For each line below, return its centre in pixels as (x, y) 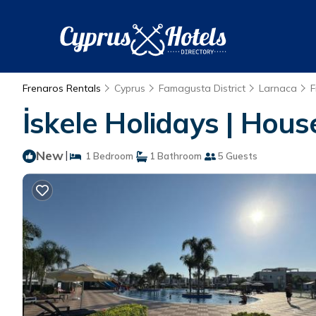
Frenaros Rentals (63, 88)
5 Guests (237, 156)
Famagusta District (202, 88)
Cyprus (130, 88)
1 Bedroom (107, 156)
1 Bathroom (175, 156)
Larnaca (278, 88)
